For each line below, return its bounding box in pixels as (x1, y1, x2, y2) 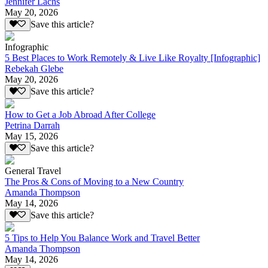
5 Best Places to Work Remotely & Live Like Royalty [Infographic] (5, 53, 260, 63)
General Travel (5, 166, 61, 176)
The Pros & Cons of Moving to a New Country (5, 176, 184, 187)
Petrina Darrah (5, 120, 60, 130)
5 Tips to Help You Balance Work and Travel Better (5, 233, 200, 243)
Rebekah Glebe (5, 63, 63, 74)
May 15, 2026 (5, 130, 58, 141)
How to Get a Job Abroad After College (5, 109, 156, 120)
